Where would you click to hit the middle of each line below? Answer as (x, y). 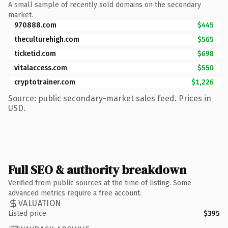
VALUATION (40, 203)
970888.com (35, 25)
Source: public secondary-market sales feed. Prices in (110, 98)
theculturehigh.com (47, 39)
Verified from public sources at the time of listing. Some (100, 183)
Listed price (27, 213)
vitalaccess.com (41, 68)
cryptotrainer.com (45, 82)
